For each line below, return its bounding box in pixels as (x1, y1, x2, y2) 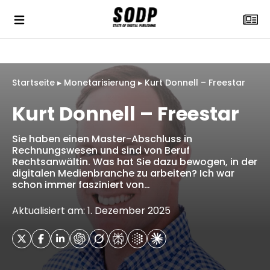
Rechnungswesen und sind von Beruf (12, 143, 190, 157)
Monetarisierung (64, 77, 136, 89)
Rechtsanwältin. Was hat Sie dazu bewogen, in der (12, 155, 257, 169)
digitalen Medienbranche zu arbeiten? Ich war (12, 166, 234, 180)
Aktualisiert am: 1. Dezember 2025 (12, 204, 171, 218)
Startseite (12, 77, 55, 89)
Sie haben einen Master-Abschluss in (12, 132, 192, 146)
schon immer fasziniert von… (12, 178, 150, 192)
